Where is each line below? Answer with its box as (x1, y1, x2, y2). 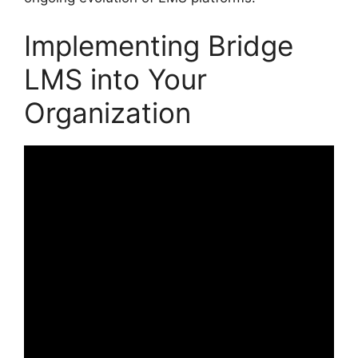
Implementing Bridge (24, 28, 293, 62)
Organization (24, 95, 191, 129)
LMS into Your (24, 62, 207, 96)
